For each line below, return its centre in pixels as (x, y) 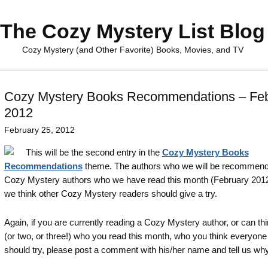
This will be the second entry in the (94, 152)
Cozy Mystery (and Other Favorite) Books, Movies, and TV (133, 50)
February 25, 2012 (39, 130)
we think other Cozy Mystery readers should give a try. (110, 194)
